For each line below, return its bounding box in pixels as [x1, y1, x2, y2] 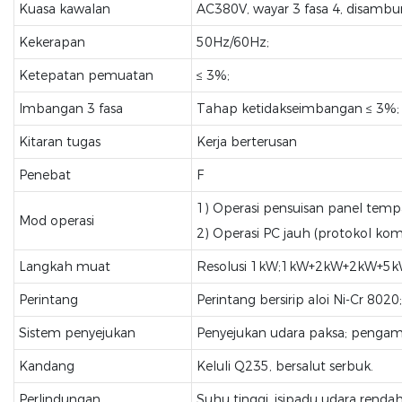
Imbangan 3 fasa [18, 100, 123, 117]
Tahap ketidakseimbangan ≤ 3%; [196, 100, 399, 117]
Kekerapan [18, 34, 85, 50]
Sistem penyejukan [18, 325, 135, 341]
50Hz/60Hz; [196, 34, 269, 50]
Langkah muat [18, 258, 110, 275]
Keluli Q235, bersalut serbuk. [196, 358, 373, 374]
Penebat [18, 167, 71, 183]
